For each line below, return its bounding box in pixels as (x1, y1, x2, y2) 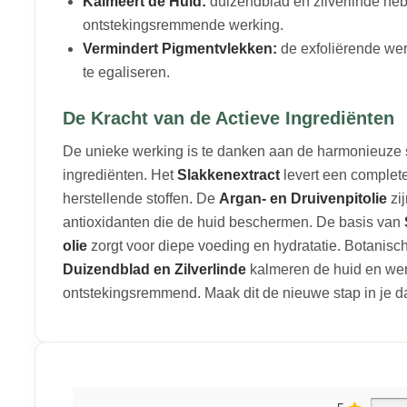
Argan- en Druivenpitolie (219, 190, 387, 206)
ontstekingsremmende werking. (83, 16, 283, 33)
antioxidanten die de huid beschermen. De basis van (63, 213, 404, 230)
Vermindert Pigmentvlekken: (83, 40, 277, 56)
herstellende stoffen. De (63, 190, 219, 206)
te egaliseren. (83, 64, 170, 80)
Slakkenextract (177, 166, 280, 183)
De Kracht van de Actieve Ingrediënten (63, 107, 394, 128)
